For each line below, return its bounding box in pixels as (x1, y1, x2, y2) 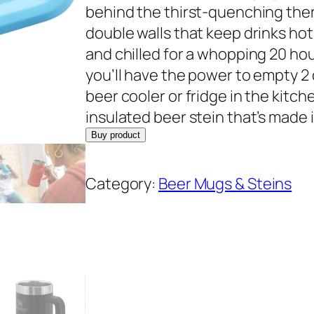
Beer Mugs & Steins (158, 172, 292, 194)
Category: (86, 172, 159, 194)
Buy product (91, 129, 140, 140)
